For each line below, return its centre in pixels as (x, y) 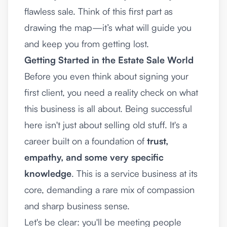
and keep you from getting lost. (87, 44)
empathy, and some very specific (94, 157)
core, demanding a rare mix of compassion (109, 190)
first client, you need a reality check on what (111, 92)
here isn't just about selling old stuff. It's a (106, 125)
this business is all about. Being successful (108, 108)
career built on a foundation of (86, 141)
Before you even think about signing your (106, 76)
